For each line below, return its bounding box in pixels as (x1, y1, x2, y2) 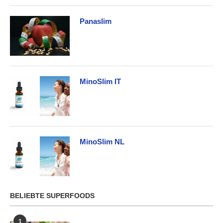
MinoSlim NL (80, 137, 124, 146)
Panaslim (80, 16, 111, 25)
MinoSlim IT (80, 77, 121, 86)
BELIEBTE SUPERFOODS (10, 191, 95, 200)
